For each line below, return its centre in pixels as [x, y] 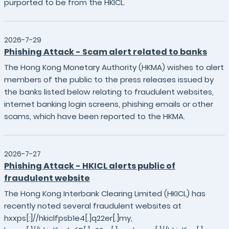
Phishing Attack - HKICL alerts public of [90, 166]
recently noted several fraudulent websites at [93, 206]
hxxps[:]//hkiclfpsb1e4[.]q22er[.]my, [68, 218]
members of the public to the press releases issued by [109, 79]
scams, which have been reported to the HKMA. [95, 116]
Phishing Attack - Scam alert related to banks [106, 52]
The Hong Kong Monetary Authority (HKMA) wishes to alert [114, 67]
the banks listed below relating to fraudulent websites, [109, 92]
